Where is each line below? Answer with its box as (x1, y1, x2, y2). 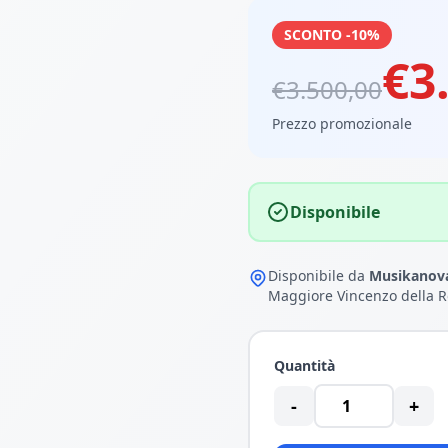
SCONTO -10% (284, 25, 380, 44)
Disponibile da (268, 266, 369, 285)
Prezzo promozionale (272, 114, 412, 133)
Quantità (274, 356, 335, 375)
